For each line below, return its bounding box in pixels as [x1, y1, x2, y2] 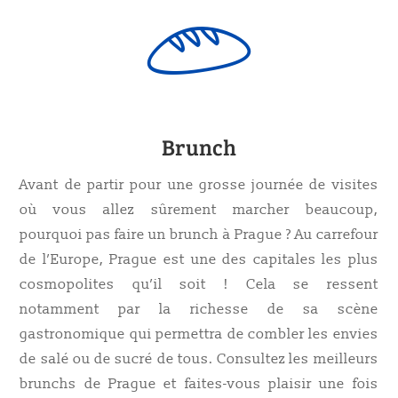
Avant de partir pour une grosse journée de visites [20, 176, 378, 194]
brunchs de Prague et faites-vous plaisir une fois [20, 375, 378, 393]
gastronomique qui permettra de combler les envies [20, 325, 378, 343]
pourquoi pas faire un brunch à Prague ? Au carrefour [20, 226, 378, 243]
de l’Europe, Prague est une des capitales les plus [20, 251, 378, 268]
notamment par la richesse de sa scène [20, 300, 378, 318]
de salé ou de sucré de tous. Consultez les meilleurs [20, 350, 378, 368]
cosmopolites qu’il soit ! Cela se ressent [20, 275, 378, 293]
